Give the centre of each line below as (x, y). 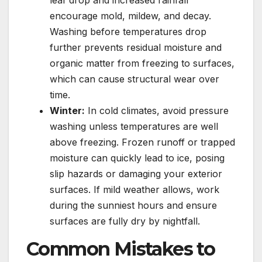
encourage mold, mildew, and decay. (130, 16)
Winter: (67, 111)
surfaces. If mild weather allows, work (135, 190)
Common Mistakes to (121, 249)
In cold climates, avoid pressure (157, 111)
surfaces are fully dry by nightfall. (125, 221)
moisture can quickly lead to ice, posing (137, 158)
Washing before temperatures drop (128, 32)
